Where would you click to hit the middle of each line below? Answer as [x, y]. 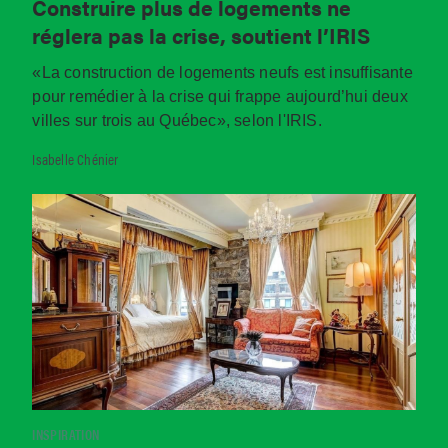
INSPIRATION [66, 433]
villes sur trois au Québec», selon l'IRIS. [177, 121]
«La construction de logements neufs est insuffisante [222, 73]
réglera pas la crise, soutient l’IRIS [201, 34]
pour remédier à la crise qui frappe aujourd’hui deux [220, 97]
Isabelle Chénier [75, 159]
